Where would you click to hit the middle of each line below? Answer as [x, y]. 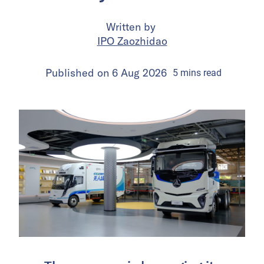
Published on [79, 72]
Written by [132, 27]
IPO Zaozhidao [132, 41]
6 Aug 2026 [139, 72]
